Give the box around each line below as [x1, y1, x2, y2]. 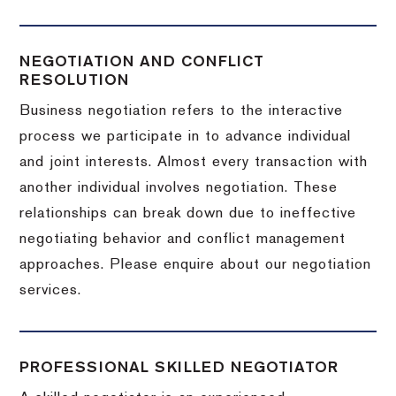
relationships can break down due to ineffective [19, 206, 357, 221]
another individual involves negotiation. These [19, 180, 339, 195]
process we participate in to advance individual [19, 129, 352, 144]
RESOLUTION [19, 72, 130, 88]
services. [19, 283, 82, 298]
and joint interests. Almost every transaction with [19, 155, 369, 170]
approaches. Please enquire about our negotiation [19, 257, 372, 272]
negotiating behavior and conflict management [19, 232, 346, 247]
